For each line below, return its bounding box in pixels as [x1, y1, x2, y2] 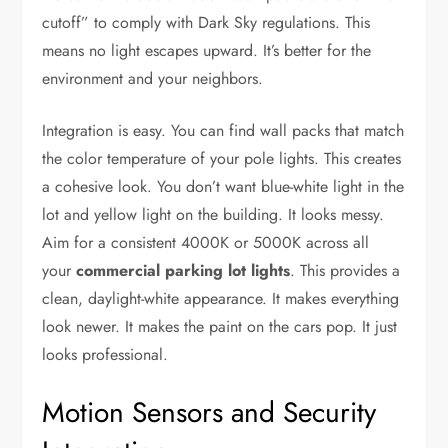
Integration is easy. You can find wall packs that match [42, 119, 405, 143]
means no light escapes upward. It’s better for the [42, 39, 372, 63]
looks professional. [42, 343, 169, 367]
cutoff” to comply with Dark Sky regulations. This [42, 11, 371, 35]
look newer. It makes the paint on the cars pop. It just [42, 315, 398, 339]
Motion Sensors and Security [42, 392, 377, 434]
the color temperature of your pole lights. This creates [42, 147, 402, 171]
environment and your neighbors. [42, 67, 264, 91]
